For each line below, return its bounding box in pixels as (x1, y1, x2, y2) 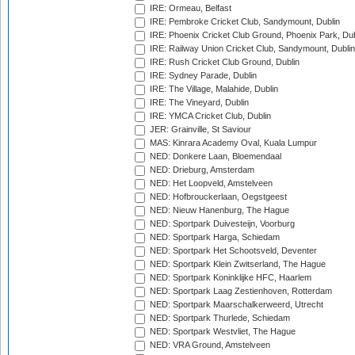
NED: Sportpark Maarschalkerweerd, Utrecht (147, 300, 323, 310)
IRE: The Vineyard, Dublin (147, 97, 249, 108)
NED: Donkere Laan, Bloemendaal (147, 151, 281, 162)
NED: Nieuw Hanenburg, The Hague (147, 205, 289, 216)
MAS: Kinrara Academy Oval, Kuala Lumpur (147, 138, 317, 148)
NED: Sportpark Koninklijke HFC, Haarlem (147, 273, 311, 283)
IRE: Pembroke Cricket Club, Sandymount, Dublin (147, 17, 340, 27)
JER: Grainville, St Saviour (147, 124, 251, 135)
